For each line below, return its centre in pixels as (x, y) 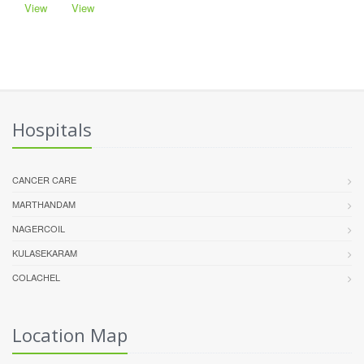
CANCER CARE (44, 180)
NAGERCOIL (39, 228)
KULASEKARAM (45, 253)
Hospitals (52, 129)
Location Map (70, 335)
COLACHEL (36, 277)
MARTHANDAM (44, 204)
